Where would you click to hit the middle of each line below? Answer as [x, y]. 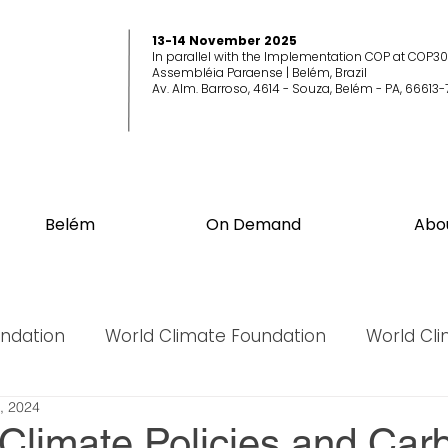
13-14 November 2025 [224, 40]
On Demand [253, 224]
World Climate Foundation [215, 335]
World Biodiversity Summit [142, 415]
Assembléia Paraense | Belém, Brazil [261, 72]
